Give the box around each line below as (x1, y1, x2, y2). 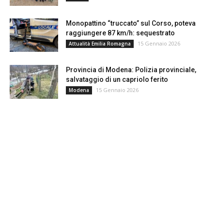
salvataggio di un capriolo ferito (66, 76, 168, 84)
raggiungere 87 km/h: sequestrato (66, 29, 175, 37)
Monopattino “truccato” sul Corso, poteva (66, 19, 196, 28)
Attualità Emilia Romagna (69, 40, 131, 47)
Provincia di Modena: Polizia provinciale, (66, 66, 196, 74)
